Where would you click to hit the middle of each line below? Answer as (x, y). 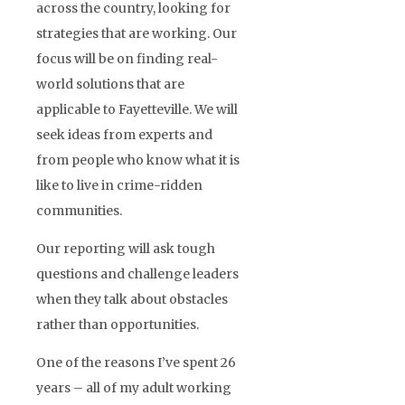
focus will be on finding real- (127, 58)
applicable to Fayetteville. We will (137, 109)
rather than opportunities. (118, 324)
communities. (79, 210)
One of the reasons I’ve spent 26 (136, 362)
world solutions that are (110, 84)
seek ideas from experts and (124, 134)
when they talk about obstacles (132, 299)
